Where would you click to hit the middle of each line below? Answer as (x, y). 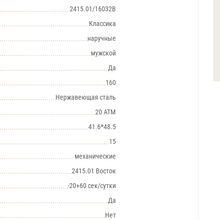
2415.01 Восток (94, 171)
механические (95, 156)
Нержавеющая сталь (86, 97)
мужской (103, 53)
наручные (102, 38)
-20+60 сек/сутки (92, 186)
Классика (102, 24)
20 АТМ (106, 112)
